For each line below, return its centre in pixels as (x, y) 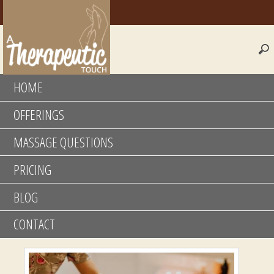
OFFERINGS (39, 115)
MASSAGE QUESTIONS (63, 142)
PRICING (32, 169)
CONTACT (34, 224)
